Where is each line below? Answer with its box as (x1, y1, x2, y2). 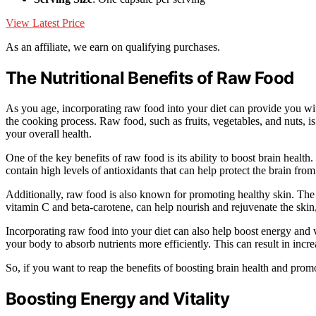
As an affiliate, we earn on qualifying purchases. (6, 41, 220, 54)
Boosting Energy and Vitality (6, 288, 230, 309)
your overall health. (6, 127, 92, 140)
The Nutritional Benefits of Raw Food (6, 67, 294, 88)
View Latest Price (6, 17, 85, 30)
